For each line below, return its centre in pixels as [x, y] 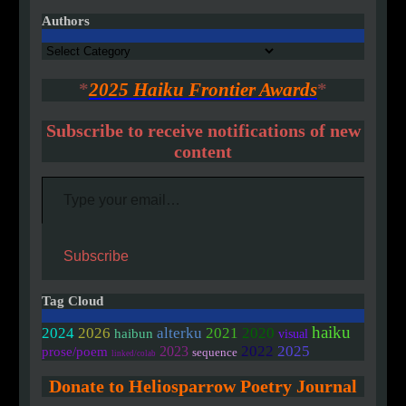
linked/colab [134, 354]
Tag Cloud [72, 301]
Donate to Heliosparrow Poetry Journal [203, 386]
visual [293, 334]
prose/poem [75, 352]
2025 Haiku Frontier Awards [203, 89]
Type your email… [63, 176]
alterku [179, 333]
